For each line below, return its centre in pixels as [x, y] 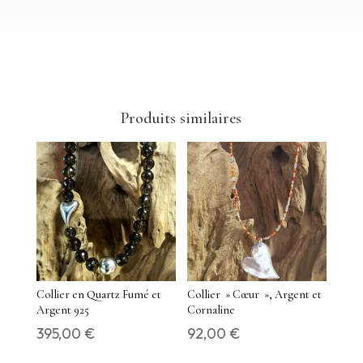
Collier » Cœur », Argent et [255, 295]
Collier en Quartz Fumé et [98, 295]
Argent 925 [62, 310]
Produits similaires [181, 119]
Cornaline [211, 310]
